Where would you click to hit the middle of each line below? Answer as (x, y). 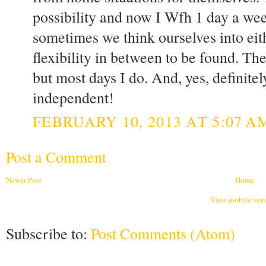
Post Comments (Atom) (163, 233)
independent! (73, 98)
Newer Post (24, 180)
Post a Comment (56, 156)
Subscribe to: (48, 233)
